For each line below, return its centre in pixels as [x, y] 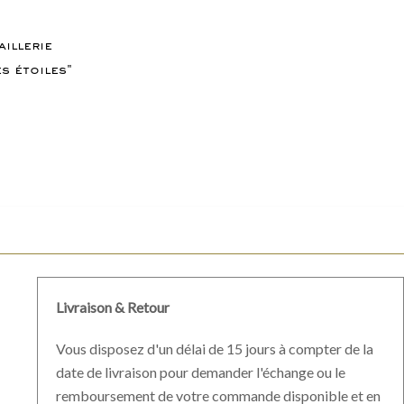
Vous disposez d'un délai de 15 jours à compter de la [214, 348]
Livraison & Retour [112, 307]
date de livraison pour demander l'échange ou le [200, 372]
